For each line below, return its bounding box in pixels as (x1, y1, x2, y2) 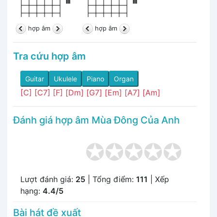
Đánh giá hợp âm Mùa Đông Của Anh (13, 114, 180, 126)
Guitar (25, 74, 44, 83)
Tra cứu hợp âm (13, 50, 86, 62)
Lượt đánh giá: (20, 174, 76, 184)
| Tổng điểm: (85, 174, 136, 184)
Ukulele (54, 74, 77, 83)
